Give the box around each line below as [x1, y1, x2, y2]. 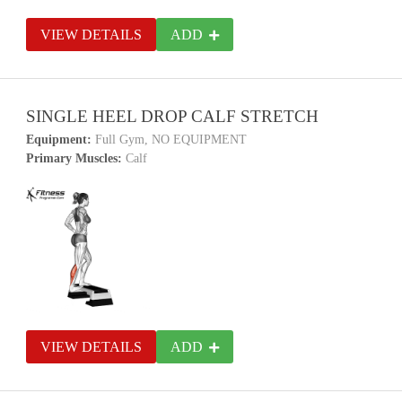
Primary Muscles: [26, 152, 123, 165]
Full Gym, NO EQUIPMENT [92, 133, 248, 146]
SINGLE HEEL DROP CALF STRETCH [26, 107, 319, 126]
